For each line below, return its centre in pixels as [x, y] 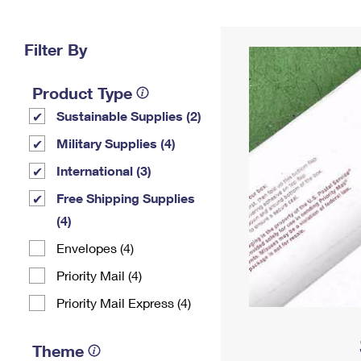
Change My [263, 21]
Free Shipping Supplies [126, 198]
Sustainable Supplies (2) [129, 116]
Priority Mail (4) [99, 275]
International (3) [104, 170]
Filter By [56, 49]
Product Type [82, 93]
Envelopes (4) [95, 248]
